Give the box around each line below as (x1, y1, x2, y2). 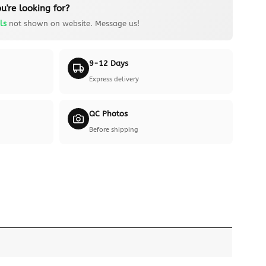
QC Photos (89, 109, 128, 118)
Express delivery (89, 75, 140, 83)
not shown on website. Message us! (6, 19, 140, 28)
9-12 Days (89, 58, 129, 68)
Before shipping (89, 125, 138, 134)
